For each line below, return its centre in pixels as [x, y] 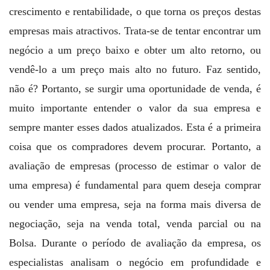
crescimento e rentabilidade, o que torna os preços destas [135, 12]
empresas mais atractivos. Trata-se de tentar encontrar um [135, 31]
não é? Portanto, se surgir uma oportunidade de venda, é [135, 89]
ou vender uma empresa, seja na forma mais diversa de [135, 205]
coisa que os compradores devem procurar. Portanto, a [135, 147]
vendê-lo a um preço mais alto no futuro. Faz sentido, [135, 70]
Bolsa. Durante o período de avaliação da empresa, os [135, 243]
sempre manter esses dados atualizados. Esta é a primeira [135, 127]
